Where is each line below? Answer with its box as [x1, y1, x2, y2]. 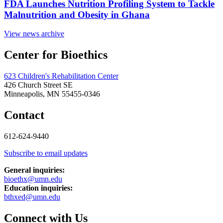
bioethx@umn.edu [4, 175, 62, 183]
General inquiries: [4, 166, 65, 174]
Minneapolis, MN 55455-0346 [4, 90, 100, 99]
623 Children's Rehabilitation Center [4, 72, 118, 81]
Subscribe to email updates [4, 149, 88, 157]
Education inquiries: [4, 184, 73, 192]
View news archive [4, 29, 64, 38]
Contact [4, 109, 44, 122]
